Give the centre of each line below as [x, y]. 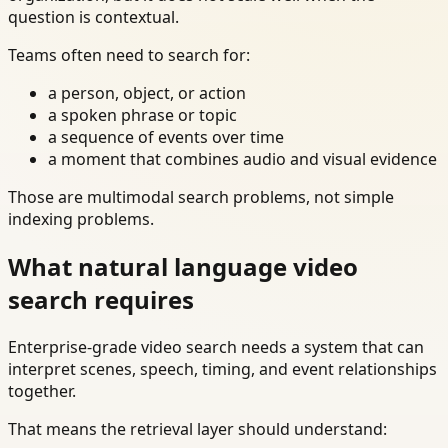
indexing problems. [81, 219]
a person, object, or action [147, 93]
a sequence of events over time [166, 137]
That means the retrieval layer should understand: [197, 429]
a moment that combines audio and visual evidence [242, 159]
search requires [101, 300]
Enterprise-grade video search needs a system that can [216, 347]
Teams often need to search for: [129, 55]
